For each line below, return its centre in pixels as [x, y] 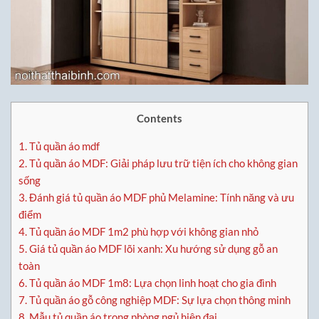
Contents [159, 118]
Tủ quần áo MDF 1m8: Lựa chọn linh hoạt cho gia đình [152, 282]
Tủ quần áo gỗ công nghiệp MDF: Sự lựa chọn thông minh [159, 299]
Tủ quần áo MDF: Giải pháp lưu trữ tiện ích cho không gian [162, 163]
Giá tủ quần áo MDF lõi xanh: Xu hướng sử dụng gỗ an [152, 248]
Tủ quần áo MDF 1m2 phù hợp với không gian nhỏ [143, 231]
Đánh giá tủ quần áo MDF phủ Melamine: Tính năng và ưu [161, 197]
